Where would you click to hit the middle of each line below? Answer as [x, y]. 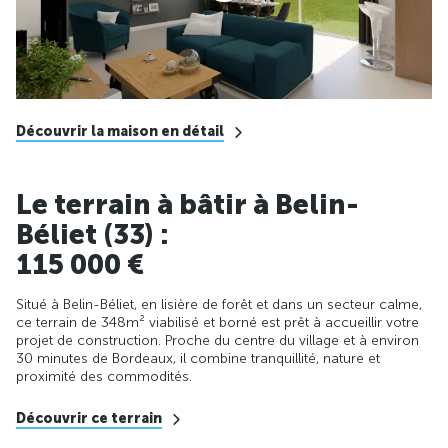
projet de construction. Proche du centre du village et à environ [217, 340]
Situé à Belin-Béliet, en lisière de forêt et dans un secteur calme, [219, 304]
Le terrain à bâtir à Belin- [187, 204]
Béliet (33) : [92, 234]
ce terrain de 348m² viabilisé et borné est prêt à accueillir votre [217, 322]
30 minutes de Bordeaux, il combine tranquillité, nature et [198, 358]
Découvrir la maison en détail [120, 131]
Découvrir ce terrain [89, 418]
